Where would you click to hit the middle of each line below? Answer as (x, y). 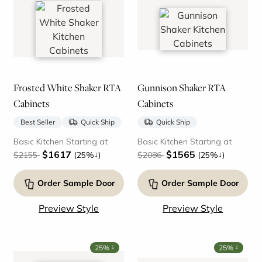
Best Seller (37, 122)
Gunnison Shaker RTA (181, 88)
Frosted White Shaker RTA (67, 88)
